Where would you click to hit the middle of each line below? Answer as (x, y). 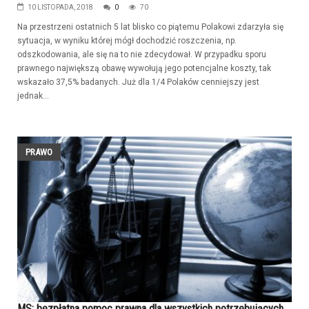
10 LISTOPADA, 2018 (60, 7)
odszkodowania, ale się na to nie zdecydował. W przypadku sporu (142, 54)
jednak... (33, 96)
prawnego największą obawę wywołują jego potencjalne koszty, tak (144, 68)
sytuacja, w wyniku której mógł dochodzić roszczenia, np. (127, 40)
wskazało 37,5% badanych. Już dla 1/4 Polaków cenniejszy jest (138, 82)
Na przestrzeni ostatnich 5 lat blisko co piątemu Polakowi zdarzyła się (150, 27)
